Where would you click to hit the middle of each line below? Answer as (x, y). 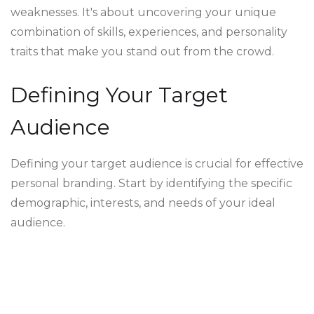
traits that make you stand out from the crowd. (142, 52)
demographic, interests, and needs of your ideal (143, 203)
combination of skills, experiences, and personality (149, 32)
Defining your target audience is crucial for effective (157, 164)
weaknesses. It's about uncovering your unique (143, 12)
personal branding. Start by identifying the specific (151, 183)
